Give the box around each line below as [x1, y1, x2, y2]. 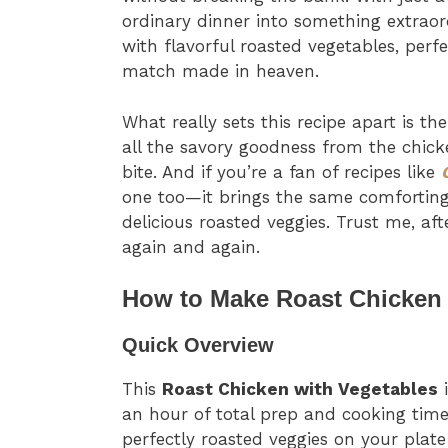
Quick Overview [122, 334, 274, 357]
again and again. [122, 236, 260, 257]
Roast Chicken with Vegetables [162, 379, 438, 400]
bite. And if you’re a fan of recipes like [122, 161, 441, 182]
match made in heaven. [122, 61, 319, 82]
